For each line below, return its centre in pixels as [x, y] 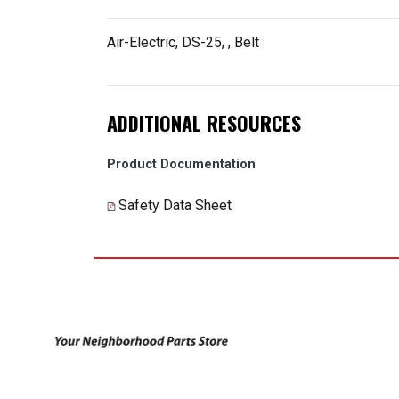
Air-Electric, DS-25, [167, 42]
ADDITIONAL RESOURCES [204, 123]
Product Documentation [181, 165]
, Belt [244, 42]
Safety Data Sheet [175, 205]
